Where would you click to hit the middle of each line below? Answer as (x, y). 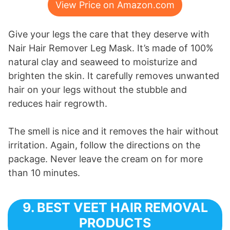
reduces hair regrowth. (58, 104)
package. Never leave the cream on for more (106, 159)
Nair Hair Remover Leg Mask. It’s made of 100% (111, 48)
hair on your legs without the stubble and (98, 90)
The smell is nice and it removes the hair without (113, 131)
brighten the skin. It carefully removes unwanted (114, 76)
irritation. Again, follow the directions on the (104, 145)
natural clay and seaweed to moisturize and (103, 62)
